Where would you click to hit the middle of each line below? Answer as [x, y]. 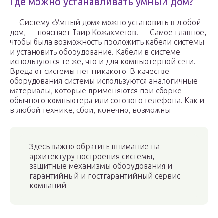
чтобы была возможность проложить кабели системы [107, 42]
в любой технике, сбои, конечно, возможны [90, 110]
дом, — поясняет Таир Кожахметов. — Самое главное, [108, 32]
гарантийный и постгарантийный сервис [105, 176]
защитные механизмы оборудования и [101, 166]
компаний [48, 186]
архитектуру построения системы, [92, 156]
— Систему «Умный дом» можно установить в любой [105, 23]
